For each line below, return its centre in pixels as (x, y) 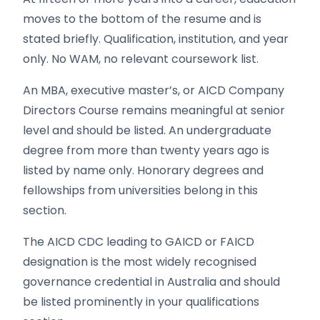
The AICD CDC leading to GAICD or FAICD (139, 242)
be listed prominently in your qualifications (141, 302)
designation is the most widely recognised (140, 262)
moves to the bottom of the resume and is (142, 19)
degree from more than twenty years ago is (146, 150)
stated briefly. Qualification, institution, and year (156, 39)
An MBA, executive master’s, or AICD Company (154, 90)
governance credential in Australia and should (151, 282)
